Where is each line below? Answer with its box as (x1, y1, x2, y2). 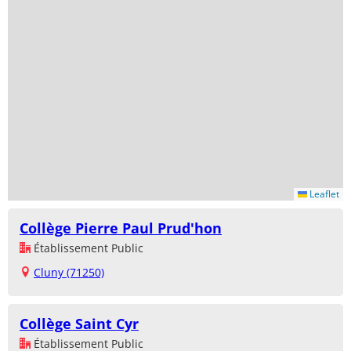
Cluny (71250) (34, 264, 104, 280)
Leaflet (307, 186, 339, 201)
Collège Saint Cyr (20, 313, 139, 333)
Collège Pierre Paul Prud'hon (20, 218, 222, 237)
